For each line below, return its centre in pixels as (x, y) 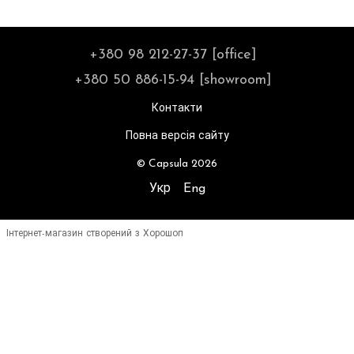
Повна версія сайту (177, 136)
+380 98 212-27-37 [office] (173, 55)
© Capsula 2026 (177, 164)
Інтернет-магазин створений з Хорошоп (95, 233)
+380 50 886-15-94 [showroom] (173, 80)
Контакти (177, 108)
